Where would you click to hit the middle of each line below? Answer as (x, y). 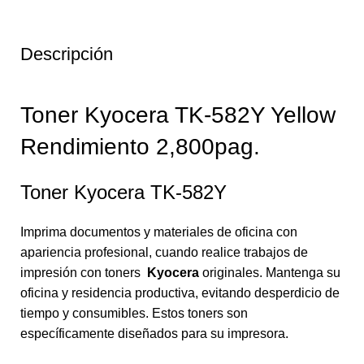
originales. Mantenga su (271, 272)
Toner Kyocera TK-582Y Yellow (178, 115)
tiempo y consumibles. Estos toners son (134, 313)
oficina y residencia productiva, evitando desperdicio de (180, 292)
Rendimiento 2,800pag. (140, 146)
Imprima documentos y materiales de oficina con (159, 232)
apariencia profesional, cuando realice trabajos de (164, 252)
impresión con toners (84, 272)
